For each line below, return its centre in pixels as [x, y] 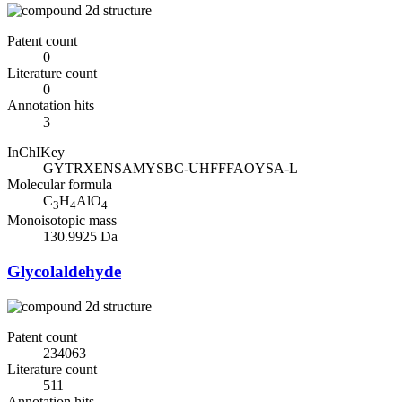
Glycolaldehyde [64, 271]
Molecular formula [60, 184]
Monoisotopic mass [62, 221]
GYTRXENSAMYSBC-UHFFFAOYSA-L [170, 168]
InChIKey [36, 152]
